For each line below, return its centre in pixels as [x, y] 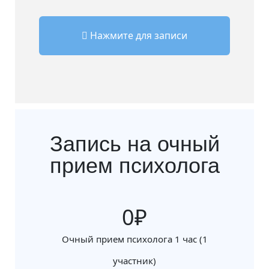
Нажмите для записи [138, 35]
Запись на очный [134, 144]
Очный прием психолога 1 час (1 [134, 239]
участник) [134, 261]
